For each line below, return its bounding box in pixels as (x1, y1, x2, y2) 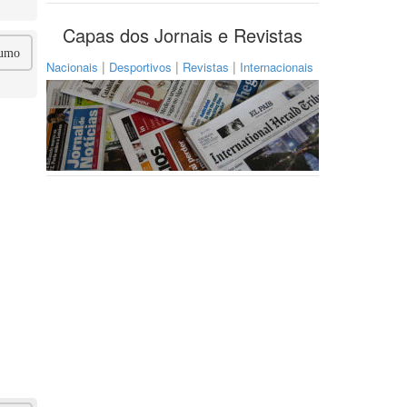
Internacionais (240, 58, 313, 75)
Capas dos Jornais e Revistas (63, 22, 303, 48)
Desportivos (109, 58, 172, 75)
